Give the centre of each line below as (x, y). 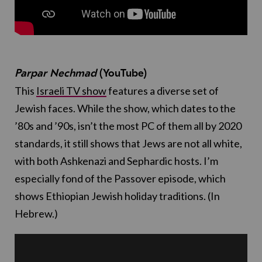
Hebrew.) (36, 213)
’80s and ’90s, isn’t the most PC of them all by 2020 (128, 125)
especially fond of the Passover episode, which (120, 178)
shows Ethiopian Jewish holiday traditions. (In (117, 196)
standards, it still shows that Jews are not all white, (128, 143)
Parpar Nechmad (57, 73)
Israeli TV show (71, 90)
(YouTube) (123, 73)
